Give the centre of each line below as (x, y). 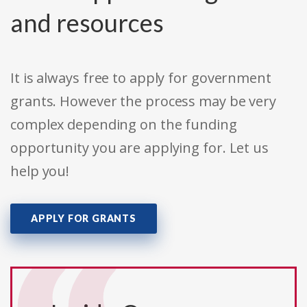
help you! (40, 171)
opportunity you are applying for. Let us (139, 147)
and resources (87, 22)
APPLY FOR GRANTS (84, 218)
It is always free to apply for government (141, 77)
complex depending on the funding (124, 124)
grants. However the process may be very (144, 101)
